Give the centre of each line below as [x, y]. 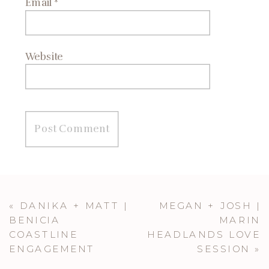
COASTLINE [44, 234]
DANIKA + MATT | [74, 206]
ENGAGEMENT [52, 249]
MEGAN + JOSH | [210, 206]
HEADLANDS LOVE [204, 234]
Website [44, 56]
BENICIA [35, 220]
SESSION [223, 249]
